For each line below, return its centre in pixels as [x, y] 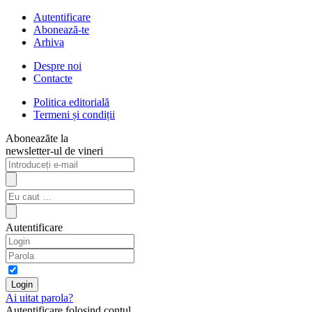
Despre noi [57, 65]
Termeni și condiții [74, 114]
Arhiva [49, 42]
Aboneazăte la [37, 138]
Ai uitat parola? [39, 297]
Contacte [53, 78]
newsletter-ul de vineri [54, 150]
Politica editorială [71, 102]
